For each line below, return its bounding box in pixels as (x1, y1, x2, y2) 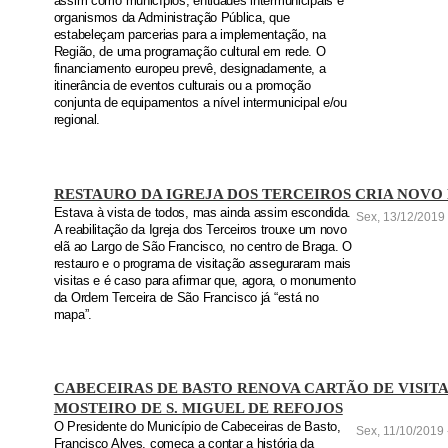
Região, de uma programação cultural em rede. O (53, 45, 326, 60)
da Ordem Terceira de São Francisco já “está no (53, 290, 319, 305)
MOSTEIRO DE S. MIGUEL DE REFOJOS (53, 399, 343, 417)
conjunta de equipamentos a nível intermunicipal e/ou (53, 96, 347, 111)
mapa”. (53, 307, 93, 322)
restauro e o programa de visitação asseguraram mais (53, 256, 352, 271)
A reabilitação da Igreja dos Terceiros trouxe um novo (53, 222, 347, 237)
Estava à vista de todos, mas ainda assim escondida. (53, 205, 352, 220)
